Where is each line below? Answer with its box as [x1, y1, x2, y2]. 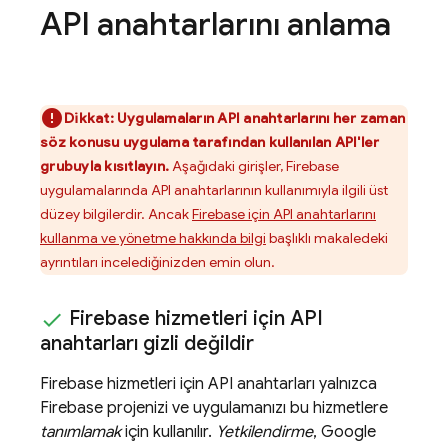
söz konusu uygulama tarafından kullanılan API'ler [40, 133, 380, 152]
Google [321, 422, 376, 443]
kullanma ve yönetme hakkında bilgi [40, 229, 266, 248]
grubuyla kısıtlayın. [40, 157, 169, 176]
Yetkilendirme [216, 422, 313, 443]
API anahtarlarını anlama [40, 4, 391, 45]
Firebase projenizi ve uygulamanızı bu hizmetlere [40, 398, 388, 419]
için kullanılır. [121, 422, 216, 443]
